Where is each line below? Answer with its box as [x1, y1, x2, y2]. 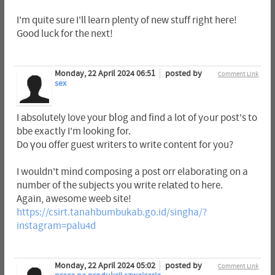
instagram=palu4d [16, 220, 96, 232]
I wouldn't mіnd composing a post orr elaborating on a [16, 166, 248, 178]
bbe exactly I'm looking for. [16, 126, 131, 137]
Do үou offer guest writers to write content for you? [16, 139, 233, 151]
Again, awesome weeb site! [16, 193, 131, 205]
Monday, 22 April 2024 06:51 [54, 69, 157, 79]
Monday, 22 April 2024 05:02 [54, 261, 157, 271]
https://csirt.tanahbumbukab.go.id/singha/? [16, 207, 207, 219]
